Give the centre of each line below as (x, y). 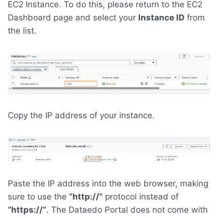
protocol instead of (141, 197)
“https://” (27, 210)
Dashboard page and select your (73, 18)
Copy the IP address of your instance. (81, 116)
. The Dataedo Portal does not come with (127, 210)
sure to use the (38, 197)
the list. (22, 31)
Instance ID (161, 18)
